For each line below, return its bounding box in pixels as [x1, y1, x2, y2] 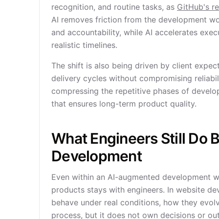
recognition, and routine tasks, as [51, 2, 177, 12]
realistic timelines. [51, 40, 117, 50]
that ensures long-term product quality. [51, 99, 197, 109]
